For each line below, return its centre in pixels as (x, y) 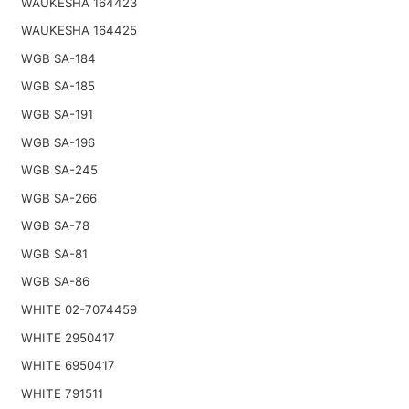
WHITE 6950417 (68, 366)
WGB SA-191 (57, 114)
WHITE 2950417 (68, 337)
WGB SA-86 (55, 282)
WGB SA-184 (58, 58)
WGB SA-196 (58, 142)
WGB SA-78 (55, 226)
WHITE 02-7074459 (79, 310)
